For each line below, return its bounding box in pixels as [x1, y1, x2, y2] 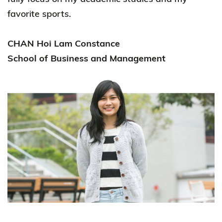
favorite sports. [7, 7, 71, 19]
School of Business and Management [7, 52, 166, 64]
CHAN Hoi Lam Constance [7, 37, 120, 49]
